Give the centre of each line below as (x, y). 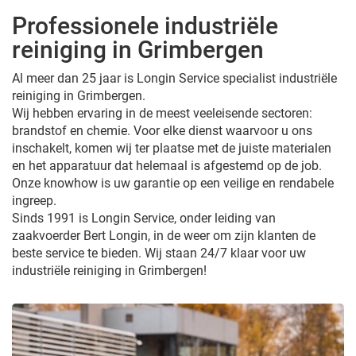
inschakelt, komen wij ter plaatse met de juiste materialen (172, 148)
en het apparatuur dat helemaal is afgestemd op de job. (167, 166)
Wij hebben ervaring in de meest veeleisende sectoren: (162, 113)
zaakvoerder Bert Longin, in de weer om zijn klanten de (164, 236)
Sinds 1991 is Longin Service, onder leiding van (144, 218)
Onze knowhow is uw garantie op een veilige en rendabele (173, 183)
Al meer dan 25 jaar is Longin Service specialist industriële (174, 78)
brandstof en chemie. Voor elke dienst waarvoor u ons (162, 131)
